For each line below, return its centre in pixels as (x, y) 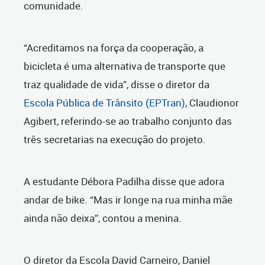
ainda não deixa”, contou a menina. (103, 218)
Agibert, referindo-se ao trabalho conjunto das (128, 121)
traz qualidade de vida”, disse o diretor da (117, 85)
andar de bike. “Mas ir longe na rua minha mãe (128, 200)
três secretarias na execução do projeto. (115, 140)
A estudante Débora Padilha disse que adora (124, 182)
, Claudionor (212, 103)
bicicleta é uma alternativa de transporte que (125, 66)
